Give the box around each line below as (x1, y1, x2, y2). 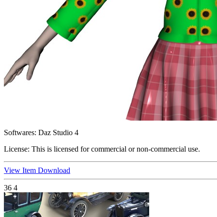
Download (38, 166, 70, 175)
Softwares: (4, 128, 36, 137)
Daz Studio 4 (36, 128, 78, 137)
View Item (4, 166, 38, 175)
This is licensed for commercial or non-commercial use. (30, 145, 200, 154)
